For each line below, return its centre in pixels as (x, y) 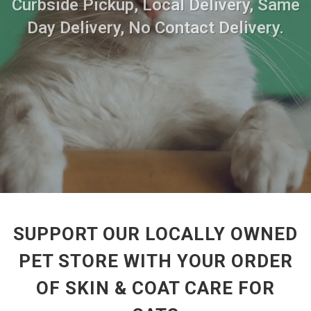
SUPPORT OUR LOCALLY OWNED (155, 234)
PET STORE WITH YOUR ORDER (155, 261)
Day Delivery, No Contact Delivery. (155, 28)
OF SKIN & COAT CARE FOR (155, 288)
